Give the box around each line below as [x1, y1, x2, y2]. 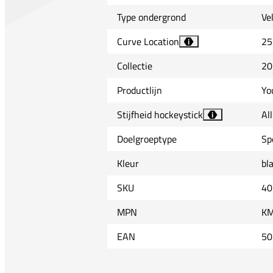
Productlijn [116, 83, 162, 98]
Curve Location [116, 34, 179, 49]
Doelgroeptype [116, 132, 177, 147]
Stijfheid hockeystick [116, 107, 203, 122]
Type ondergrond [116, 10, 186, 25]
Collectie [116, 58, 152, 74]
